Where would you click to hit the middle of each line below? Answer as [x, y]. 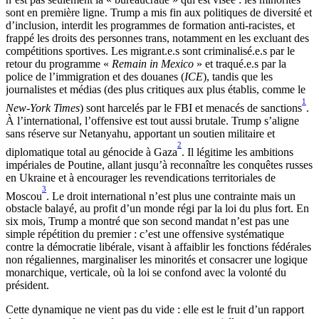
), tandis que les [238, 77]
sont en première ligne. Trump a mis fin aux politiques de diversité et [159, 13]
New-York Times [43, 108]
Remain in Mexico [153, 64]
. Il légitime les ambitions [237, 152]
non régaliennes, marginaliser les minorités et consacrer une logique [157, 260]
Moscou [24, 196]
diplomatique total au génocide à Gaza [91, 152]
